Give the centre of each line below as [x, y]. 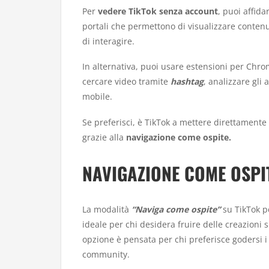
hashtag [187, 82]
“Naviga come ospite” [176, 210]
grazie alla [104, 137]
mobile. [97, 97]
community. [106, 255]
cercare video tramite [126, 82]
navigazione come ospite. [179, 137]
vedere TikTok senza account [158, 11]
